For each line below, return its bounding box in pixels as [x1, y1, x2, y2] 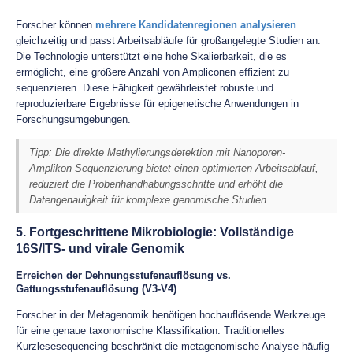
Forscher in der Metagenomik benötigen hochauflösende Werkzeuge [16, 309, 325, 321]
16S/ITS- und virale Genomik [16, 242, 184, 255]
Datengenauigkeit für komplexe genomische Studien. [29, 193, 269, 206]
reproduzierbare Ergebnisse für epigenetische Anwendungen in [16, 98, 299, 110]
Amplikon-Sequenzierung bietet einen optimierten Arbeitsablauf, [29, 162, 318, 174]
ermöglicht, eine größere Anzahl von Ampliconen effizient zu [16, 66, 289, 78]
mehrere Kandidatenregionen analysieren [95, 19, 296, 31]
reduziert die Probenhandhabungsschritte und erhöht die [29, 177, 283, 190]
